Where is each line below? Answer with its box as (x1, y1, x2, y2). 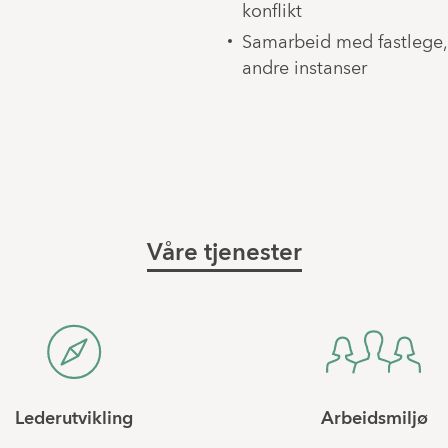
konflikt (241, 4, 302, 22)
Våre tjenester (146, 241, 302, 266)
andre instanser (241, 60, 367, 78)
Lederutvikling (15, 411, 133, 429)
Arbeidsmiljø (320, 411, 428, 429)
